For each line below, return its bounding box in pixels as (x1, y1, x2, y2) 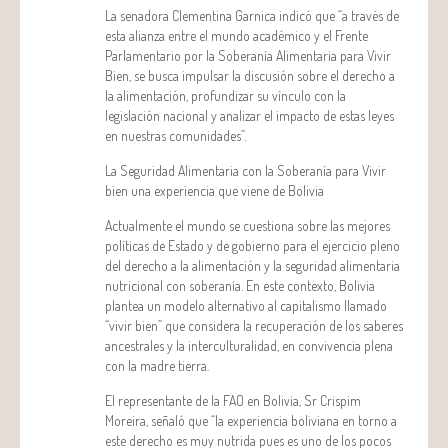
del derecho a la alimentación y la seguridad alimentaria (105, 257, 400, 275)
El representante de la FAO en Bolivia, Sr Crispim (105, 392, 361, 410)
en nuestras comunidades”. (105, 127, 246, 145)
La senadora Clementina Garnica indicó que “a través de (105, 7, 399, 25)
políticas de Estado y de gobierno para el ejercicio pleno (105, 237, 400, 255)
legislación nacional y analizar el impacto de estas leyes (105, 107, 394, 125)
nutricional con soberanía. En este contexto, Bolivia (105, 277, 375, 295)
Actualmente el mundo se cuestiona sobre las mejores (105, 217, 390, 235)
